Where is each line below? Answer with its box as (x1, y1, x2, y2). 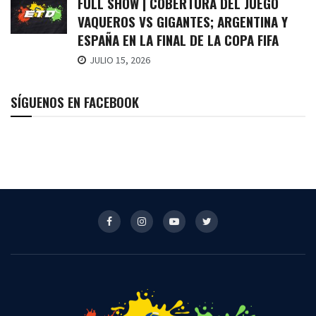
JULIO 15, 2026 (87, 53, 150, 66)
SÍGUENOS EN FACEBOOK (11, 91, 139, 111)
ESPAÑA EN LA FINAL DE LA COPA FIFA (78, 29, 279, 49)
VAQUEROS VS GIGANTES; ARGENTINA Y (78, 11, 288, 31)
